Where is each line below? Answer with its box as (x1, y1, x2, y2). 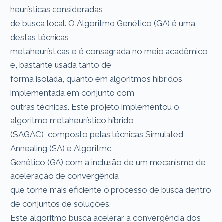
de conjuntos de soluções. (10, 198, 113, 209)
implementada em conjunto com (10, 87, 137, 98)
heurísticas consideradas (10, 4, 105, 14)
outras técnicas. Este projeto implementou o (10, 101, 180, 111)
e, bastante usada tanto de (10, 59, 113, 70)
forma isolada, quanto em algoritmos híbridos (10, 73, 183, 84)
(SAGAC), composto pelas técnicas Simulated (10, 129, 184, 139)
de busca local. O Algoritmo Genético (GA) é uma (10, 18, 196, 28)
